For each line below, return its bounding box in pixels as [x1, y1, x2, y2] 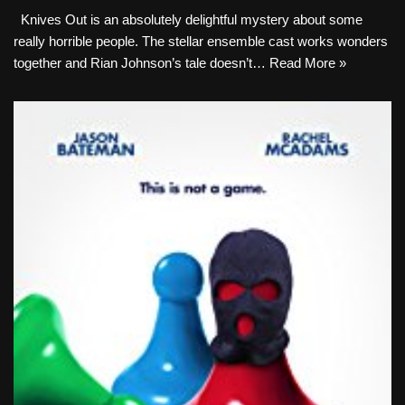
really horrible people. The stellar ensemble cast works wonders [14, 33, 388, 49]
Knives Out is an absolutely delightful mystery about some [14, 11, 363, 27]
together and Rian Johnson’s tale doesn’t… [14, 54, 269, 71]
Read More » [269, 54, 346, 71]
